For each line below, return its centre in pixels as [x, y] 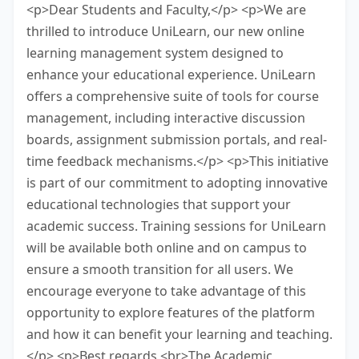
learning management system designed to [155, 52]
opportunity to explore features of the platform [171, 312]
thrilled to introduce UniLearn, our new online [165, 31]
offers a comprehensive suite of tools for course [173, 96]
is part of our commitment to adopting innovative [177, 182]
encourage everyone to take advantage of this [166, 290]
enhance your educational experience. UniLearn [171, 74]
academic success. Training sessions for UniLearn [176, 226]
